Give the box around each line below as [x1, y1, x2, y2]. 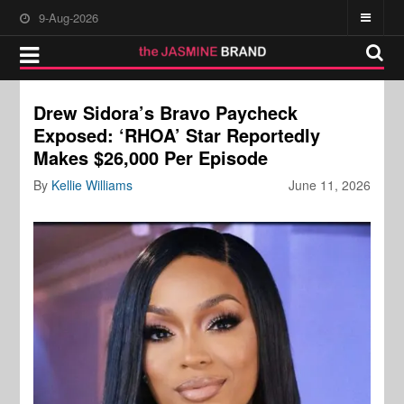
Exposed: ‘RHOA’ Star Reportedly [33, 122, 321, 148]
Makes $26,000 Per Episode [33, 144, 269, 170]
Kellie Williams [51, 176, 133, 194]
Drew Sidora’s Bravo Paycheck [33, 99, 298, 125]
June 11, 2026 [288, 176, 371, 194]
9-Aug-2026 [39, 9, 99, 26]
